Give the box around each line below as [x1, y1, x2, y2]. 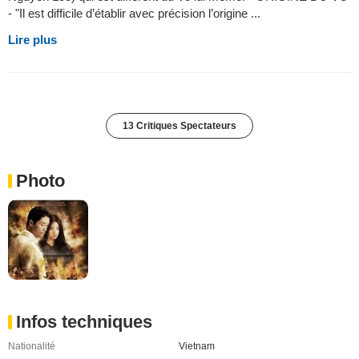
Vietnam [178, 340, 215, 352]
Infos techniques [16, 311, 152, 332]
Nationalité [8, 340, 55, 352]
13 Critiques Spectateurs [123, 120, 236, 131]
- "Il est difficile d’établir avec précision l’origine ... [8, 6, 260, 20]
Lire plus [8, 33, 57, 46]
